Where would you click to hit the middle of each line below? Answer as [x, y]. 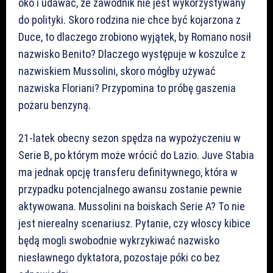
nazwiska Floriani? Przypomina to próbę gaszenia [127, 88]
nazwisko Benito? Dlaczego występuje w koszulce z [132, 54]
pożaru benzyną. [55, 105]
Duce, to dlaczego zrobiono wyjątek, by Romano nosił [135, 37]
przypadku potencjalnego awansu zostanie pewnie [130, 189]
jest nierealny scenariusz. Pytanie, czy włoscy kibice [134, 223]
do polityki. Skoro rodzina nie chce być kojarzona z [129, 20]
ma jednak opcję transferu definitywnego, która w [128, 172]
